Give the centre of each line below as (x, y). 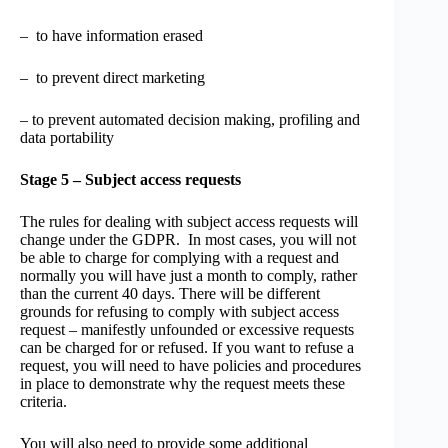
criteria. (43, 401)
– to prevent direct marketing (112, 77)
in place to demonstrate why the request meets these (182, 383)
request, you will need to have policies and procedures (190, 365)
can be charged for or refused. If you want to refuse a (187, 347)
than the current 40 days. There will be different (170, 293)
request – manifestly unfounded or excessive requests (187, 329)
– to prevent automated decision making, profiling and (190, 119)
